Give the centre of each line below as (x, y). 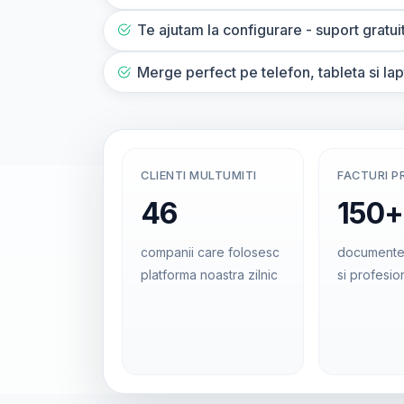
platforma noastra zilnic (209, 275)
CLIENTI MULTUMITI (199, 176)
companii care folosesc (210, 252)
